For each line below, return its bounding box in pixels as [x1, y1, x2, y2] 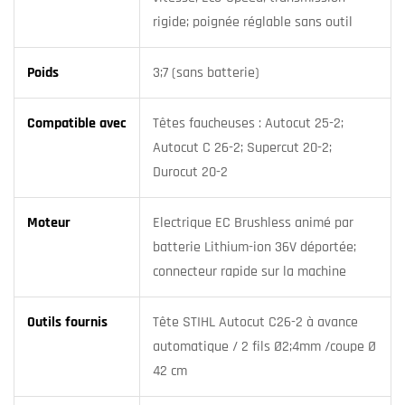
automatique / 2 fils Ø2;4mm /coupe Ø [153, 336, 376, 356]
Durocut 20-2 [153, 162, 228, 182]
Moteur [27, 212, 71, 232]
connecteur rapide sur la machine [153, 261, 346, 281]
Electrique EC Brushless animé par [153, 212, 353, 232]
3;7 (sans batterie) [153, 62, 259, 82]
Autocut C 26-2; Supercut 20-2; [153, 137, 332, 157]
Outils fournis [27, 312, 108, 332]
